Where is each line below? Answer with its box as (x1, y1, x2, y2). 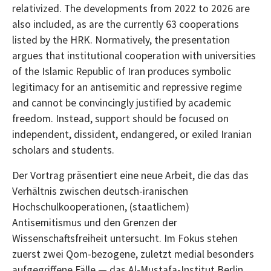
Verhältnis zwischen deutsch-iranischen (12, 184, 188, 198)
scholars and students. (12, 143, 114, 157)
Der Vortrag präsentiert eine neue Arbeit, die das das (12, 168, 249, 182)
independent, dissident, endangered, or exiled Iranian (12, 127, 252, 141)
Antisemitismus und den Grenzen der (12, 215, 177, 229)
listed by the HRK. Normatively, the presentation (12, 33, 230, 47)
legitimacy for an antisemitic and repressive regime (12, 80, 242, 94)
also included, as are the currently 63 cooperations (12, 17, 239, 31)
